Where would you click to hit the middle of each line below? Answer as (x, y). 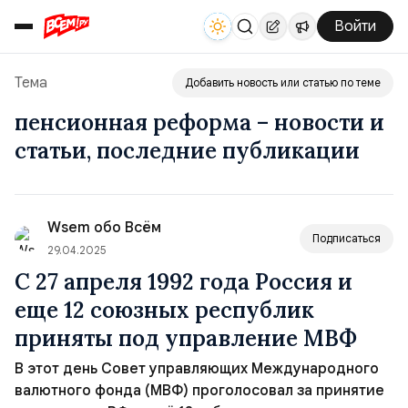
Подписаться (347, 238)
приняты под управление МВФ (186, 338)
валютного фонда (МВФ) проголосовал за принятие (199, 391)
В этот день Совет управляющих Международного (197, 369)
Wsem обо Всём (104, 228)
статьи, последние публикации (187, 151)
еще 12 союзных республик (164, 310)
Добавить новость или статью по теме (283, 82)
